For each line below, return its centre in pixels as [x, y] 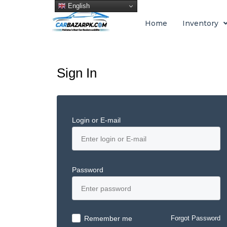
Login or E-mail [96, 120]
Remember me [108, 218]
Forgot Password [196, 218]
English [78, 6]
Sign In [77, 73]
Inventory [200, 23]
